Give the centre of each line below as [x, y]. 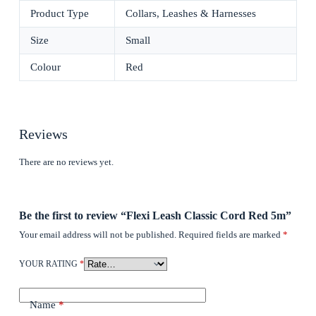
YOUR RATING [49, 264]
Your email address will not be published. [97, 235]
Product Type [60, 13]
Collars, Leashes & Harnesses [191, 13]
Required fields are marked [230, 235]
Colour [45, 67]
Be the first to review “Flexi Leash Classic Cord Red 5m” [155, 216]
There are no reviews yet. [66, 162]
